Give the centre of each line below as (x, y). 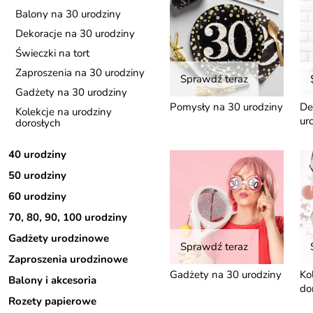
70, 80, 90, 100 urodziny (68, 217)
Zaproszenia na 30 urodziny (80, 73)
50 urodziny (37, 175)
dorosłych (38, 123)
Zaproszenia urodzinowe (68, 259)
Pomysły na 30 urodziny (226, 107)
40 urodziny (37, 154)
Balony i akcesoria (52, 280)
